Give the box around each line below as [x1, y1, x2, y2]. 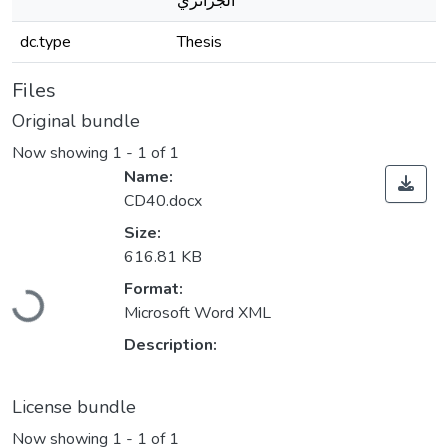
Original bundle [12, 109, 140, 133]
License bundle [12, 395, 136, 420]
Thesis [177, 31, 222, 53]
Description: [124, 334, 217, 357]
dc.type [20, 31, 71, 53]
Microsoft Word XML [124, 302, 271, 325]
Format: [124, 278, 183, 301]
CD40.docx [124, 190, 202, 213]
